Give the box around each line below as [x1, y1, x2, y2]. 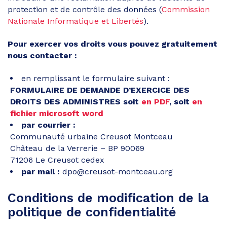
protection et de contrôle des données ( [8, 4, 162, 14]
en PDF [141, 96, 169, 106]
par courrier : [21, 120, 75, 130]
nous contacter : [8, 50, 77, 60]
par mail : [21, 166, 60, 176]
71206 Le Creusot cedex [10, 155, 104, 165]
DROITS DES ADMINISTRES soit [10, 96, 141, 106]
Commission [162, 4, 210, 14]
